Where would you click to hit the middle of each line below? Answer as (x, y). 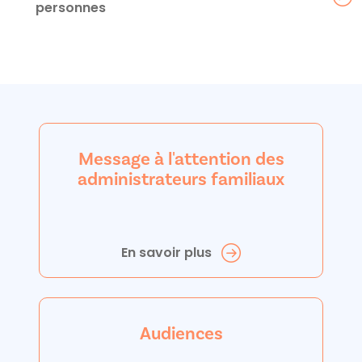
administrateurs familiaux (181, 179)
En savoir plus (166, 252)
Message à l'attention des (181, 159)
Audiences (181, 333)
